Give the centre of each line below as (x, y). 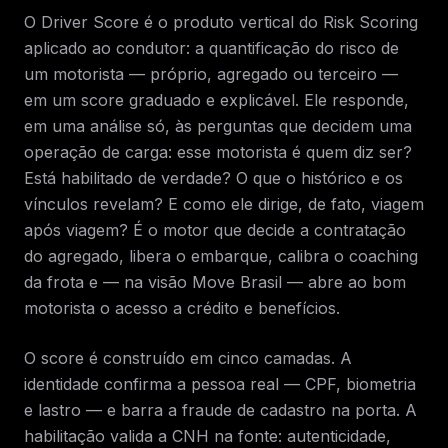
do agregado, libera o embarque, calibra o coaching (221, 256)
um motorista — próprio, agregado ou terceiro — (211, 74)
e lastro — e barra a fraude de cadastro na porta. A (220, 410)
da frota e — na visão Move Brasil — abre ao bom (215, 282)
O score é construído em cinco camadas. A (188, 358)
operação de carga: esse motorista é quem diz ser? (218, 152)
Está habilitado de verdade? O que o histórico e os (213, 178)
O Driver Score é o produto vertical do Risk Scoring (221, 22)
